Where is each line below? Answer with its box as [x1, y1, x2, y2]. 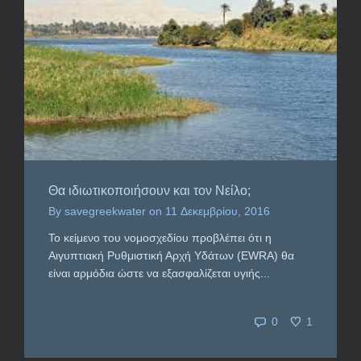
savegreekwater [64, 204, 146, 218]
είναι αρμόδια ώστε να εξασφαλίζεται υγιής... [48, 266, 270, 280]
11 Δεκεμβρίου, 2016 [165, 204, 270, 218]
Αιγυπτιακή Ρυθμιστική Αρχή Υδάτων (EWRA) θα [48, 248, 294, 262]
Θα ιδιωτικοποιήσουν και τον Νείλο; [48, 183, 251, 197]
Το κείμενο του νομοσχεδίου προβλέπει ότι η [48, 230, 272, 244]
